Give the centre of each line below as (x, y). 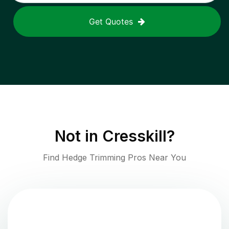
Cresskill (134, 136)
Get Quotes (111, 22)
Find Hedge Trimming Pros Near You (114, 158)
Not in (78, 136)
